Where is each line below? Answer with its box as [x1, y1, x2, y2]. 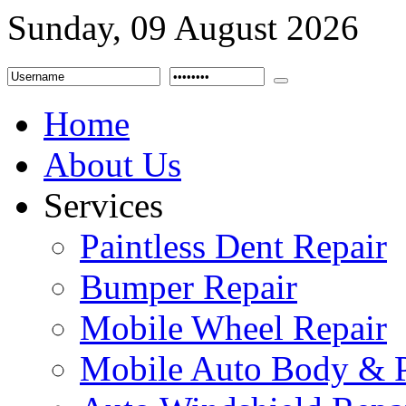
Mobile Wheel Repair [80, 308, 387, 347]
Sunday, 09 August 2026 [7, 8, 359, 47]
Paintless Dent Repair [80, 227, 387, 266]
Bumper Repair [80, 267, 297, 306]
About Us [43, 145, 181, 184]
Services [43, 186, 163, 225]
